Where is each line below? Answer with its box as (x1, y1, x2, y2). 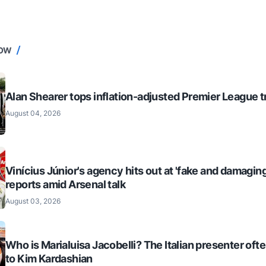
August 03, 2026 (5, 196, 61, 205)
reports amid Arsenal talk (5, 178, 125, 191)
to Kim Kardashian (5, 252, 93, 265)
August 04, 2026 (5, 108, 61, 118)
